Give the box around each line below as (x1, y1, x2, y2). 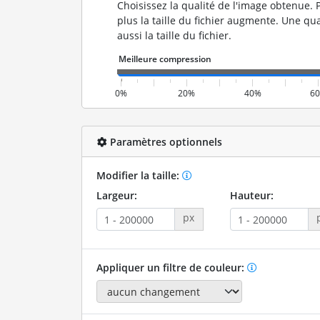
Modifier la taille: (96, 169, 182, 182)
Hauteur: (229, 189, 274, 202)
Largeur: (96, 189, 137, 202)
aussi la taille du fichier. (116, 29, 231, 42)
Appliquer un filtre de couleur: (96, 261, 247, 274)
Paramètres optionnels (106, 134, 222, 149)
